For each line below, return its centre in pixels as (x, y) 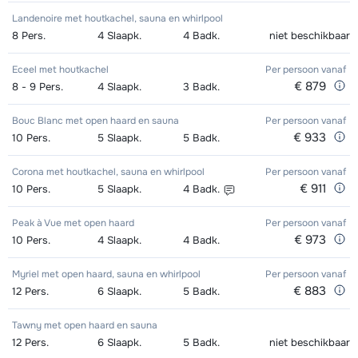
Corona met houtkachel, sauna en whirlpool (108, 172)
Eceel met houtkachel (60, 70)
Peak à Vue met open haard (73, 223)
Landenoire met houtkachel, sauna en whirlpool (117, 19)
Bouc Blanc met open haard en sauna (95, 121)
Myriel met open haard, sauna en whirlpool (106, 274)
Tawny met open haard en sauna (85, 326)
